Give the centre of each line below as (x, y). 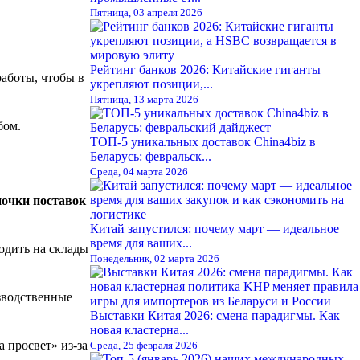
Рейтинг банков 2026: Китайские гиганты (205, 69)
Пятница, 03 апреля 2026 (146, 12)
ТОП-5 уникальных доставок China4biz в (203, 141)
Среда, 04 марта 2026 (139, 171)
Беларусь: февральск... (151, 156)
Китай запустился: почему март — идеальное (215, 228)
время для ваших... (141, 243)
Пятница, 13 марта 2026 (144, 99)
